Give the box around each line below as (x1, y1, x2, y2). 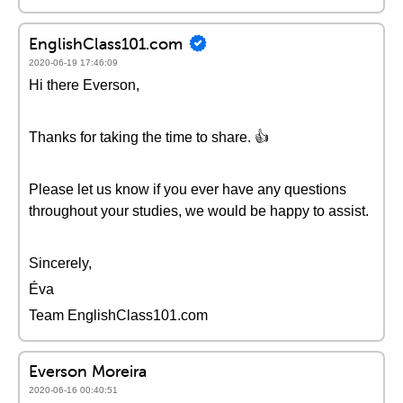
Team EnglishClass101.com (29, 308, 208, 323)
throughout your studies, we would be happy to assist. (29, 203, 369, 219)
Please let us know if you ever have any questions (29, 182, 346, 197)
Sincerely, (29, 255, 92, 271)
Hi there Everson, (29, 77, 139, 93)
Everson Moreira (29, 361, 147, 381)
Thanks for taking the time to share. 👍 (29, 130, 269, 145)
